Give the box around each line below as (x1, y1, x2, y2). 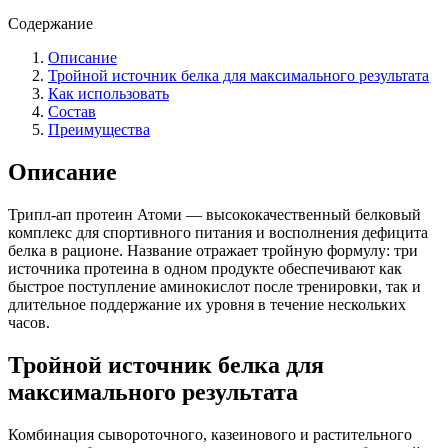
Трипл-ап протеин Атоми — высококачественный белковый (8, 205, 421, 223)
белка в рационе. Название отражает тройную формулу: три (8, 241, 418, 259)
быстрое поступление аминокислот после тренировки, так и (8, 277, 421, 295)
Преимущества (48, 120, 150, 138)
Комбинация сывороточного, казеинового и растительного (8, 425, 412, 443)
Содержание (8, 14, 93, 32)
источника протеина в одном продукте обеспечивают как (8, 259, 402, 277)
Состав (48, 102, 96, 120)
